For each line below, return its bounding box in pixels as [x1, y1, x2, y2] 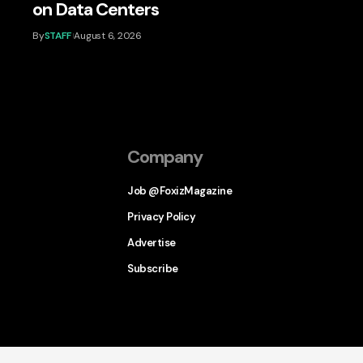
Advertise [127, 236, 176, 250]
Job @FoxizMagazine [127, 184, 232, 199]
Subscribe [127, 262, 178, 276]
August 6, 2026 [74, 28, 142, 42]
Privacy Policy [127, 210, 195, 224]
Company [127, 145, 203, 169]
